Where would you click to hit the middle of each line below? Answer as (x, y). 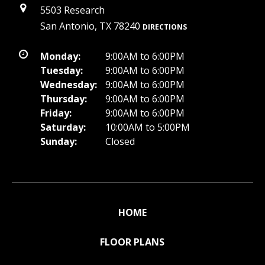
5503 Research (72, 10)
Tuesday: (62, 70)
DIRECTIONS (165, 27)
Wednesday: (69, 84)
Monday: (60, 56)
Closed (120, 141)
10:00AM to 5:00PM (148, 127)
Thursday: (64, 98)
